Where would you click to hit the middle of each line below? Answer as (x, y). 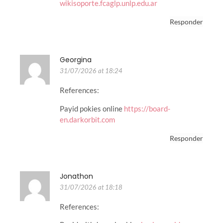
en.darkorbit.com (87, 119)
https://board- (147, 108)
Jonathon (76, 176)
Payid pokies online (92, 108)
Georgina (76, 60)
